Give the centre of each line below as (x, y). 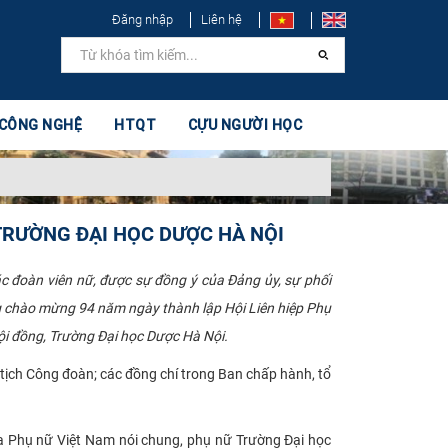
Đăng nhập (142, 19)
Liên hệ (221, 19)
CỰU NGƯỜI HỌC (245, 125)
